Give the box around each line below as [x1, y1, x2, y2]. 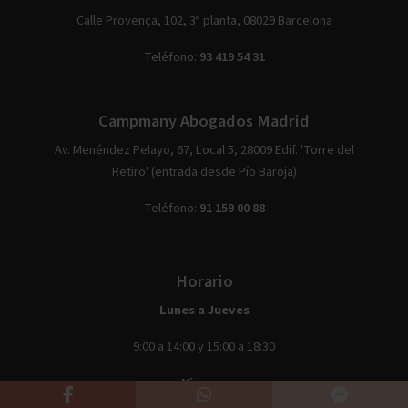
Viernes [181, 372, 227, 393]
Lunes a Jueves [158, 300, 250, 320]
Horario [175, 269, 233, 293]
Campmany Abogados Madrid [98, 108, 310, 133]
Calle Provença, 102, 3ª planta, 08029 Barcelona [76, 10, 332, 30]
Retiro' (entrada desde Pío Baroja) [111, 161, 297, 181]
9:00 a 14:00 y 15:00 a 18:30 [133, 336, 275, 356]
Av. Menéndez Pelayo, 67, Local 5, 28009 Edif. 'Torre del [54, 139, 354, 159]
